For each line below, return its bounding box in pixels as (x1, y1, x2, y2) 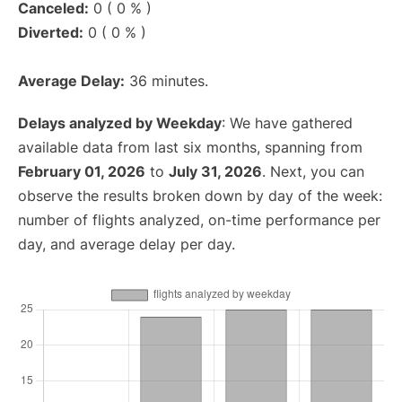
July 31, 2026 (169, 162, 262, 180)
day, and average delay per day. (18, 235, 235, 253)
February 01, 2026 (18, 162, 145, 180)
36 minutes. (125, 72, 208, 90)
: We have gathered (222, 114, 353, 132)
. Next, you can (262, 162, 364, 180)
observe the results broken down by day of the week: (18, 187, 382, 205)
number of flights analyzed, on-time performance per (18, 211, 380, 229)
